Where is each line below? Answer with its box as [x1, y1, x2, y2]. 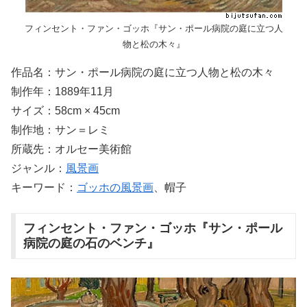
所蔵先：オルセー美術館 [11, 143, 132, 156]
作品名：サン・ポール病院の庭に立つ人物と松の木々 [11, 66, 274, 79]
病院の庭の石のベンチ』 [23, 236, 159, 251]
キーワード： [11, 182, 77, 194]
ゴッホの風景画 [77, 182, 153, 194]
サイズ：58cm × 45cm [11, 105, 120, 117]
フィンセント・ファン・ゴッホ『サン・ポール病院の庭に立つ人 [24, 23, 283, 34]
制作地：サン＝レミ [11, 124, 110, 136]
